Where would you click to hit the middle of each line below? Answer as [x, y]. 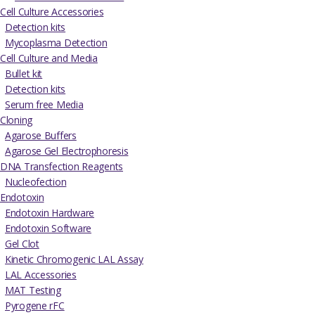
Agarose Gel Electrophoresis [67, 151]
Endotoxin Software [48, 229]
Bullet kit [24, 74]
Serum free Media [44, 105]
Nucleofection [36, 182]
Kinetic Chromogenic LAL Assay [74, 259]
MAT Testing [33, 290]
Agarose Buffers [41, 136]
